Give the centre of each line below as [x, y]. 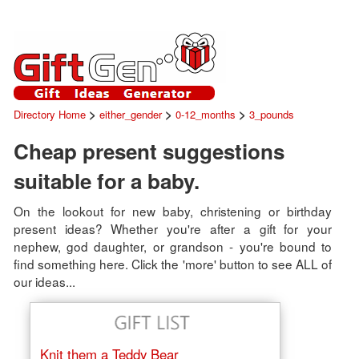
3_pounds [271, 114]
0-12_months [205, 114]
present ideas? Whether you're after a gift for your [173, 228]
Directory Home [49, 114]
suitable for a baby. [106, 180]
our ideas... [44, 281]
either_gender [130, 114]
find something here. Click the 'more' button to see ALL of [173, 263]
